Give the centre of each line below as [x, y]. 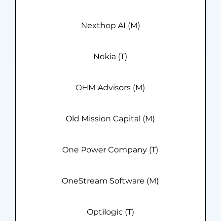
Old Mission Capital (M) [110, 119]
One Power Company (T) [110, 150]
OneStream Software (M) [110, 181]
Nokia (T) [110, 57]
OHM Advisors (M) [110, 88]
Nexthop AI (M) [110, 26]
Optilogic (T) [110, 212]
